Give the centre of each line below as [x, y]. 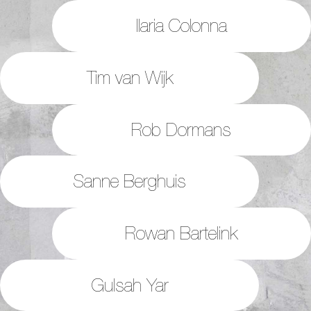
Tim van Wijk [129, 78]
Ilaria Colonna [181, 26]
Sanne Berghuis [130, 181]
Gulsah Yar [129, 285]
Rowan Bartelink [182, 233]
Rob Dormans [182, 129]
